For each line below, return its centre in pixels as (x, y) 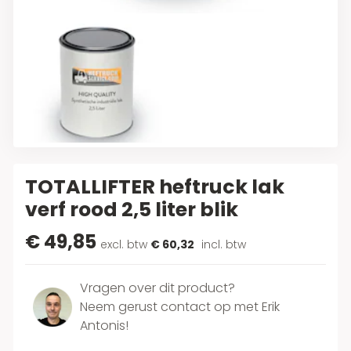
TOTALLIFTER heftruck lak (155, 187)
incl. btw (223, 244)
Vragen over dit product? (158, 288)
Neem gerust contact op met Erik (180, 307)
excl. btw (124, 244)
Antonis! (105, 326)
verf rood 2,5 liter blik (132, 210)
